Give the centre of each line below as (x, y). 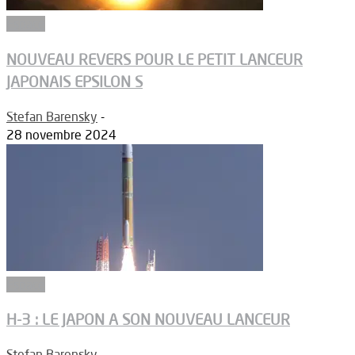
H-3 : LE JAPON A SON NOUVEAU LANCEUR (148, 320)
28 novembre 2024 (61, 134)
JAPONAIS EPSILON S (74, 81)
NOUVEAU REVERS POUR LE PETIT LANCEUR (155, 59)
